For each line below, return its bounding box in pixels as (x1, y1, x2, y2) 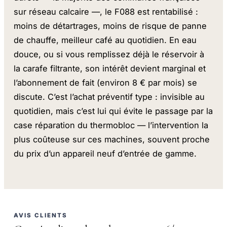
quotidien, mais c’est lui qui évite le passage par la (14, 106, 213, 117)
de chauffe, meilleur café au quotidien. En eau (14, 35, 197, 46)
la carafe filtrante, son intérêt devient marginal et (14, 63, 206, 74)
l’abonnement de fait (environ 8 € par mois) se (14, 78, 198, 88)
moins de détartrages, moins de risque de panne (14, 21, 207, 31)
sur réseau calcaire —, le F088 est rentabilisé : (14, 7, 199, 17)
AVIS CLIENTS (14, 211, 68, 219)
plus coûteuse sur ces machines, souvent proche (14, 134, 210, 145)
